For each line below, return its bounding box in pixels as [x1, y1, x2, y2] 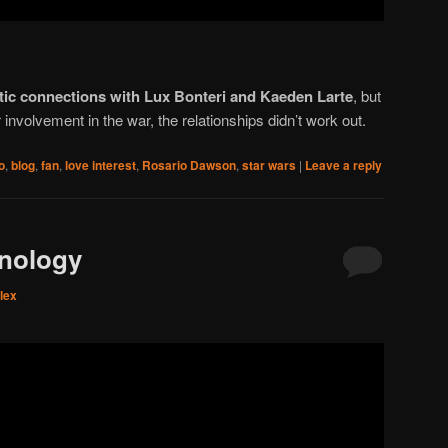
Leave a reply [305, 155, 382, 174]
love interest [65, 155, 136, 174]
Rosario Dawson [142, 155, 236, 174]
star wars [242, 155, 296, 174]
